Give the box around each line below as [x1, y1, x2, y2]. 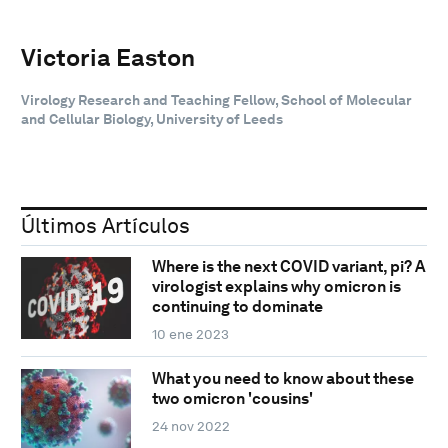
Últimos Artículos [21, 212, 190, 238]
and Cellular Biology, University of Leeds [21, 110, 283, 127]
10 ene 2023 [151, 326, 229, 343]
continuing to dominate [151, 297, 323, 317]
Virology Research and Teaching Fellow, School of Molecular [21, 91, 412, 108]
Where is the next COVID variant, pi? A [151, 257, 425, 277]
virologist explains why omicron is [151, 277, 401, 297]
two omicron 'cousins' [151, 389, 313, 409]
